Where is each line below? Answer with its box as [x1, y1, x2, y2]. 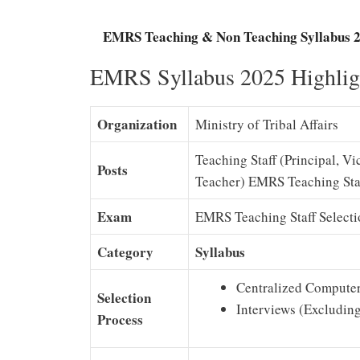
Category [97, 242, 153, 263]
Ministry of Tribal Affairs [195, 115, 338, 134]
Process [97, 309, 143, 330]
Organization [97, 114, 182, 135]
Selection [97, 288, 151, 309]
